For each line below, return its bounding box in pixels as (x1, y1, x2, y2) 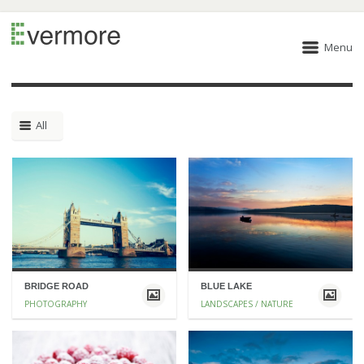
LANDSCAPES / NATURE (200, 297, 293, 310)
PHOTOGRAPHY (24, 297, 87, 310)
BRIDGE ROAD (24, 280, 89, 291)
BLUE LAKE (200, 280, 252, 291)
